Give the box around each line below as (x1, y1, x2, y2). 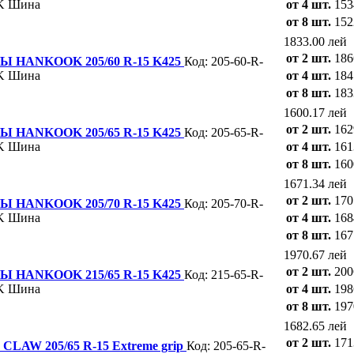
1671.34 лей (284, 176, 347, 190)
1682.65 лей (284, 318, 347, 333)
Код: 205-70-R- (184, 196, 263, 210)
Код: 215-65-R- (184, 267, 263, 281)
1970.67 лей (284, 247, 347, 262)
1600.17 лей (284, 105, 347, 119)
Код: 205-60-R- (184, 54, 263, 68)
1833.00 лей (284, 34, 347, 48)
